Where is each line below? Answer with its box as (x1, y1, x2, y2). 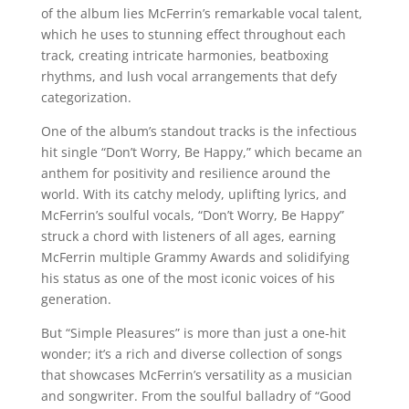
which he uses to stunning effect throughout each (40, 26, 346, 43)
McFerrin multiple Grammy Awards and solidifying (40, 248, 350, 266)
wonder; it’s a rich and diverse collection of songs (40, 345, 342, 362)
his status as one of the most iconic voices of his (40, 269, 335, 287)
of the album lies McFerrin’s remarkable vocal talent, (40, 5, 362, 22)
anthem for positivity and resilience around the (40, 164, 330, 182)
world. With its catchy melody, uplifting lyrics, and (40, 185, 347, 203)
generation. (40, 290, 111, 308)
